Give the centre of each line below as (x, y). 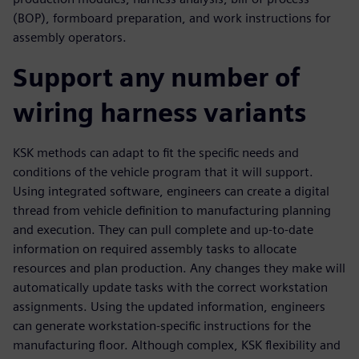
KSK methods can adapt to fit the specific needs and (156, 153)
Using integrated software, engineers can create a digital (171, 191)
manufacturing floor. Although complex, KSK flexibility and (177, 345)
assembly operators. (70, 37)
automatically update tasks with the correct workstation (170, 287)
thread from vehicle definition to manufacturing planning (172, 210)
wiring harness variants (159, 113)
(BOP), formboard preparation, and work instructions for (172, 18)
